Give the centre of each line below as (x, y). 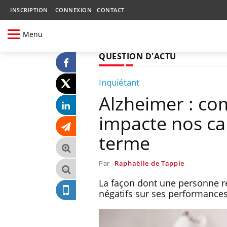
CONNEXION (73, 10)
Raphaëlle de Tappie (149, 163)
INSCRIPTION (29, 10)
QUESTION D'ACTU (138, 56)
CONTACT (111, 10)
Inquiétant (119, 82)
